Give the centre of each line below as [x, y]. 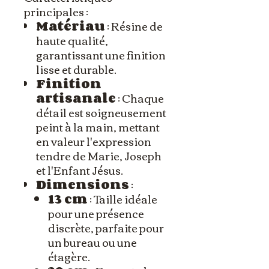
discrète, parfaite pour [106, 228]
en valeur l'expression [94, 141]
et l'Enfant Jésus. [80, 170]
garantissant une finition [101, 55]
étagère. [69, 257]
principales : [56, 12]
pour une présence [96, 213]
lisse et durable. [76, 69]
